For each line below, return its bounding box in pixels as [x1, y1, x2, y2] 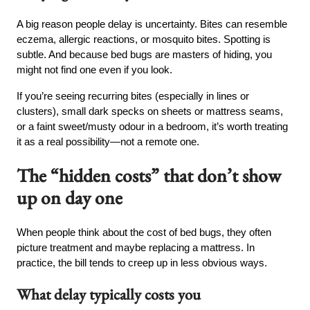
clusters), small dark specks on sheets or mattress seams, [17, 104, 284, 117]
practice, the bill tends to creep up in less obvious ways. [17, 256, 268, 268]
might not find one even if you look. [17, 64, 173, 76]
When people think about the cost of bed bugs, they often [17, 226, 272, 238]
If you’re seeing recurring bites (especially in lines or [17, 89, 250, 102]
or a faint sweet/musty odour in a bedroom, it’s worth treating [17, 120, 289, 132]
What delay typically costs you [17, 284, 201, 304]
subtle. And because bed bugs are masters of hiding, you [17, 48, 273, 61]
